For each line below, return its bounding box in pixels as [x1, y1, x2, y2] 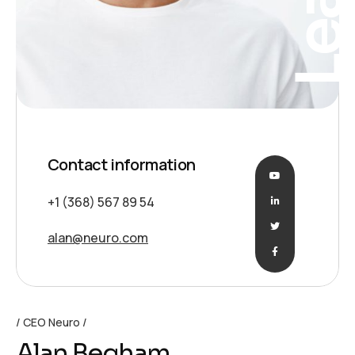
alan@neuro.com [48, 228, 148, 246]
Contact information [48, 154, 196, 176]
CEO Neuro [23, 314, 80, 330]
